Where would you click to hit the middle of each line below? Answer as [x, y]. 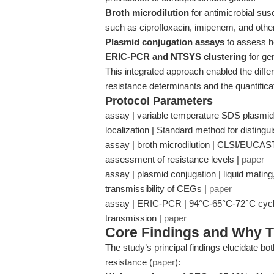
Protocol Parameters [159, 101]
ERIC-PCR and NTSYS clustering [176, 57]
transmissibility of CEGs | [157, 189]
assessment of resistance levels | [173, 159]
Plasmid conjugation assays [165, 42]
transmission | [135, 218]
